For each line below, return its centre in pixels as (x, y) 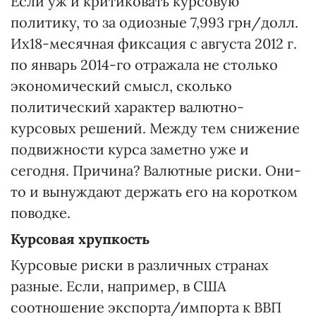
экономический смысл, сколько (121, 86)
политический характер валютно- (127, 107)
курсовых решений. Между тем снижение (155, 128)
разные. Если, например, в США (119, 286)
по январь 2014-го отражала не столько (144, 65)
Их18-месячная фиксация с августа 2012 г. (154, 44)
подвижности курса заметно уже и (130, 150)
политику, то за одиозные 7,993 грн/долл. (154, 23)
